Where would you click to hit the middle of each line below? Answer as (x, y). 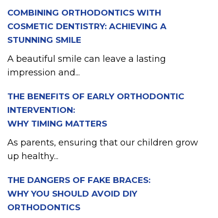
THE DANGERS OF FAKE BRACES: (79, 180)
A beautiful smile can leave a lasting (87, 59)
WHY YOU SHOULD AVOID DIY (72, 194)
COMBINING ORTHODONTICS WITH (84, 13)
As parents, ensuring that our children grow (103, 143)
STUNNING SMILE (44, 40)
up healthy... (33, 156)
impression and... (44, 73)
